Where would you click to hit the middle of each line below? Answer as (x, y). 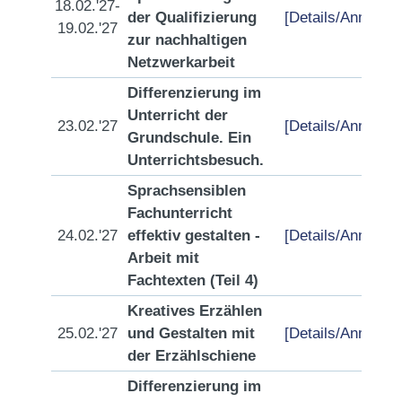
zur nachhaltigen (187, 40)
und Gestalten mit (191, 333)
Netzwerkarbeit (181, 62)
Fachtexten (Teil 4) (193, 280)
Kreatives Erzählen (195, 311)
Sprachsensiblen (187, 191)
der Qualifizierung (192, 17)
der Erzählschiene (192, 356)
